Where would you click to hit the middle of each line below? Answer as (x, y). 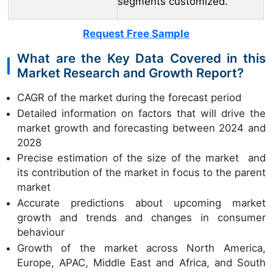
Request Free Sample (136, 34)
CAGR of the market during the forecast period (129, 98)
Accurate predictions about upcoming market (141, 203)
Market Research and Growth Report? (130, 73)
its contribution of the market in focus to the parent (141, 173)
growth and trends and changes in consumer (141, 218)
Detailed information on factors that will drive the (141, 113)
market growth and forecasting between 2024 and (141, 128)
